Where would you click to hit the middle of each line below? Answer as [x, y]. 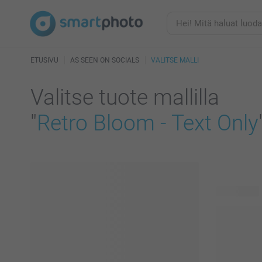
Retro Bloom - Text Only [148, 123]
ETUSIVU [44, 60]
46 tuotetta [237, 191]
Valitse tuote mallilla [125, 97]
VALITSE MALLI [175, 60]
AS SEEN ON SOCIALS [105, 60]
